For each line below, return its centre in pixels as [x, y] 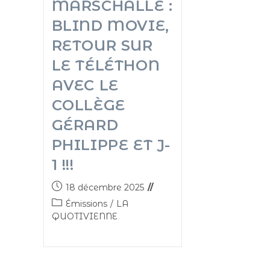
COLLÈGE [88, 105]
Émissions [86, 203]
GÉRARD [85, 125]
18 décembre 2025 [105, 187]
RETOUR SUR [102, 45]
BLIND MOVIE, [110, 25]
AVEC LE [85, 85]
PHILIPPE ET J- [111, 145]
